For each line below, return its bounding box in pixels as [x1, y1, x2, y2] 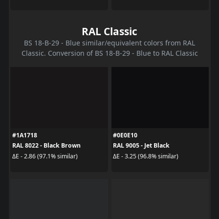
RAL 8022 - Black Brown [12, 141, 81, 150]
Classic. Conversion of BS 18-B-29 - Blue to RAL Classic [21, 48, 198, 58]
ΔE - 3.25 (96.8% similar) [113, 152, 178, 160]
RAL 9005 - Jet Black [113, 141, 170, 150]
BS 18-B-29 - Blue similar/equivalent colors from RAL [24, 38, 195, 48]
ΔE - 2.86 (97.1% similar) [12, 152, 78, 160]
